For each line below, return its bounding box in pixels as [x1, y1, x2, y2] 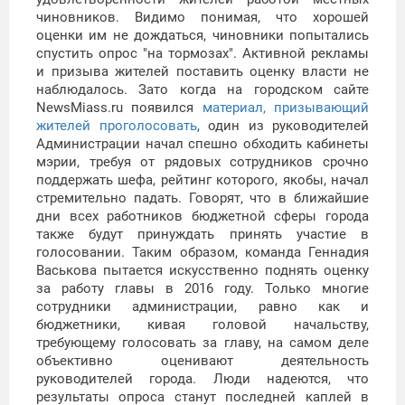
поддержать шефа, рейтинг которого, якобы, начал [36, 172, 369, 189]
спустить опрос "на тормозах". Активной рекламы [36, 45, 369, 62]
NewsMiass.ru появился [36, 99, 202, 117]
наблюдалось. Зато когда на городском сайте [36, 81, 369, 99]
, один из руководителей [196, 118, 369, 135]
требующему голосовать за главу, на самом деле [36, 334, 369, 352]
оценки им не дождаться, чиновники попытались [36, 27, 369, 44]
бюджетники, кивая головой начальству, [36, 316, 369, 334]
